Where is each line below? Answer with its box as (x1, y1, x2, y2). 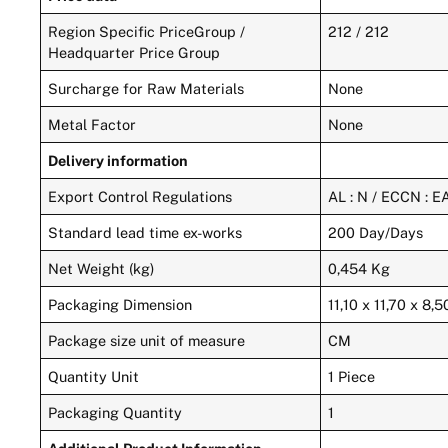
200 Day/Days (328, 223, 424, 241)
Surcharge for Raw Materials (48, 79, 245, 97)
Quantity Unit (48, 367, 140, 385)
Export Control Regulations (48, 187, 233, 205)
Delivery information (48, 151, 189, 169)
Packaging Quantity (48, 403, 183, 421)
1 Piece (328, 367, 376, 385)
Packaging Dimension (48, 295, 193, 313)
